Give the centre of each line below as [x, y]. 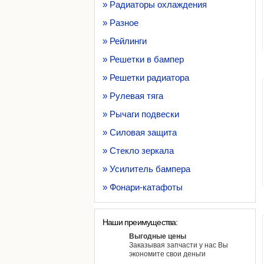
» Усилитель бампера [146, 169]
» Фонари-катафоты [143, 187]
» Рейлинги [125, 41]
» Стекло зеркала [138, 151]
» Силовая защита [140, 132]
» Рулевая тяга [133, 96]
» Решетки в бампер [143, 59]
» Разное [121, 23]
